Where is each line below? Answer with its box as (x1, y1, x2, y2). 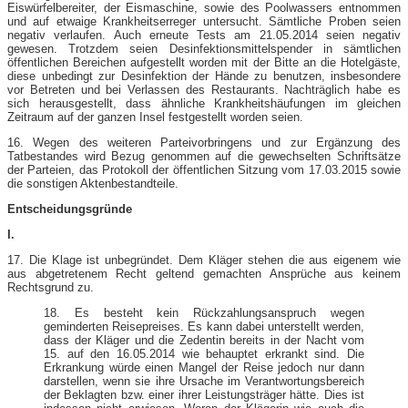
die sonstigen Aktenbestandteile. (7, 176, 178, 190)
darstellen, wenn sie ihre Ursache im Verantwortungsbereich (44, 373, 364, 388)
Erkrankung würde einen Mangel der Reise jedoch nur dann (44, 360, 364, 374)
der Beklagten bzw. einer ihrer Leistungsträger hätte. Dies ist (44, 387, 364, 402)
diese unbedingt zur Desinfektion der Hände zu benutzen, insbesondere (7, 68, 401, 83)
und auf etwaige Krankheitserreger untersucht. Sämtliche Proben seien (7, 14, 401, 28)
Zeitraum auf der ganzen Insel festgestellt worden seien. (7, 109, 303, 124)
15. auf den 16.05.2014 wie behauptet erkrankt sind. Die (44, 346, 364, 361)
